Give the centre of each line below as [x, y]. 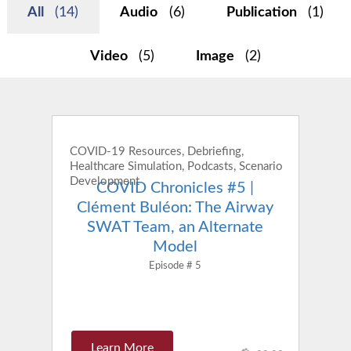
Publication [263, 12]
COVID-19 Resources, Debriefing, [157, 152]
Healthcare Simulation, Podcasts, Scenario [177, 167]
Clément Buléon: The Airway [175, 208]
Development [105, 182]
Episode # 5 [175, 265]
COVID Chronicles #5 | [175, 188]
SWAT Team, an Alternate [175, 228]
